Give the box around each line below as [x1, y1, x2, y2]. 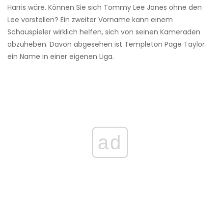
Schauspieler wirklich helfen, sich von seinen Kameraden [7, 27, 200, 37]
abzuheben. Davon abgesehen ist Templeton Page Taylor [7, 39, 205, 49]
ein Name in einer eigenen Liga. [7, 51, 114, 61]
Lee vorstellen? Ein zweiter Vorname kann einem [7, 14, 173, 25]
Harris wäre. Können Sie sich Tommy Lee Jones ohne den [7, 2, 202, 12]
